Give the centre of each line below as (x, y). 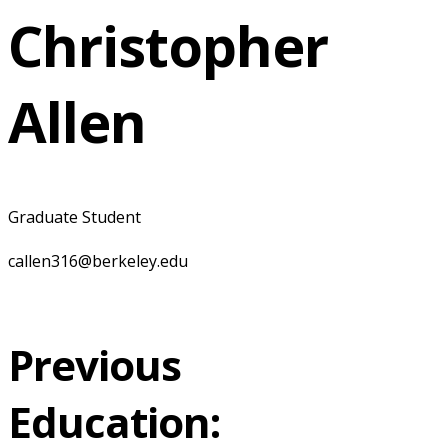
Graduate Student (74, 216)
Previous (94, 364)
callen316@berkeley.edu (98, 260)
